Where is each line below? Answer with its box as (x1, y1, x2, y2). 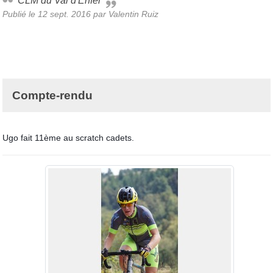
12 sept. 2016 (38, 9, 91, 19)
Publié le (2, 9, 38, 19)
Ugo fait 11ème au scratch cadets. (2, 132, 134, 143)
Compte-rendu (12, 88, 93, 102)
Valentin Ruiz (108, 9, 158, 19)
